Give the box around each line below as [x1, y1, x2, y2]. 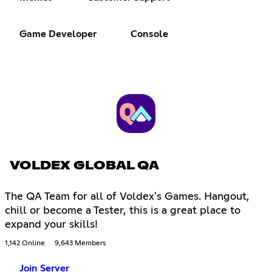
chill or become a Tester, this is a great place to [5, 205, 240, 217]
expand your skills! [5, 219, 98, 231]
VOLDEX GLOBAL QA [10, 160, 159, 172]
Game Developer [19, 29, 97, 39]
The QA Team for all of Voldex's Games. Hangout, [5, 191, 250, 203]
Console [131, 29, 168, 39]
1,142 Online [5, 240, 45, 248]
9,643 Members [55, 240, 106, 248]
